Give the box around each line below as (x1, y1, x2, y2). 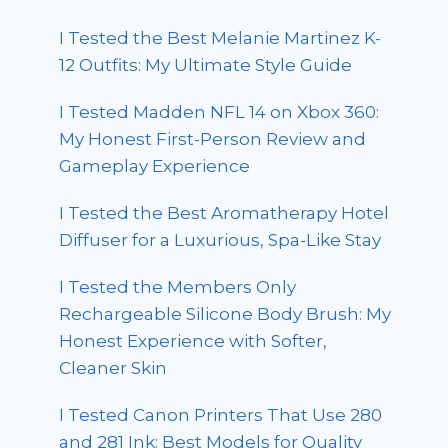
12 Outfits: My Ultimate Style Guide (59, 54, 353, 75)
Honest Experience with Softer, (59, 330, 328, 351)
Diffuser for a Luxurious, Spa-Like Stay (59, 229, 382, 250)
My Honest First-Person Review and (59, 128, 367, 149)
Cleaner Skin (59, 357, 168, 378)
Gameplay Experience (59, 155, 251, 176)
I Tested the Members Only (59, 276, 297, 297)
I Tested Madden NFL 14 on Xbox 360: (59, 101, 380, 122)
